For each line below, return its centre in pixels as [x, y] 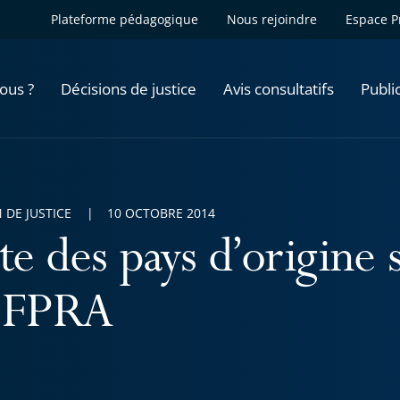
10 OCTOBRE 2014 [161, 213]
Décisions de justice [129, 88]
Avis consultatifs [279, 88]
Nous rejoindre [272, 19]
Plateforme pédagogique [125, 19]
